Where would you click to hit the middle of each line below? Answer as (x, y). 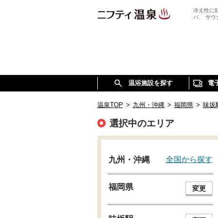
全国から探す (189, 159)
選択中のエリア (142, 123)
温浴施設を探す (151, 83)
